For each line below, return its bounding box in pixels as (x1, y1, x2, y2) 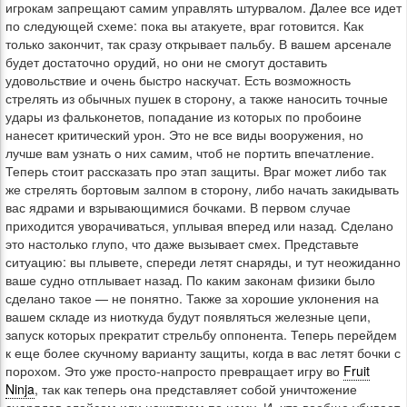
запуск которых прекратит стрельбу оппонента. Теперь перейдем (5, 325, 397, 343)
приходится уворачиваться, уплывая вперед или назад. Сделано (5, 216, 393, 234)
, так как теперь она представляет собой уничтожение (35, 380, 357, 398)
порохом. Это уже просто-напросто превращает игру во (5, 362, 343, 380)
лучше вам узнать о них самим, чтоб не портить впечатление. (5, 144, 374, 162)
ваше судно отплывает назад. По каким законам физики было (5, 271, 375, 289)
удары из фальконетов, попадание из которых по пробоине (5, 107, 362, 125)
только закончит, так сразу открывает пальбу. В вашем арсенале (5, 35, 392, 53)
